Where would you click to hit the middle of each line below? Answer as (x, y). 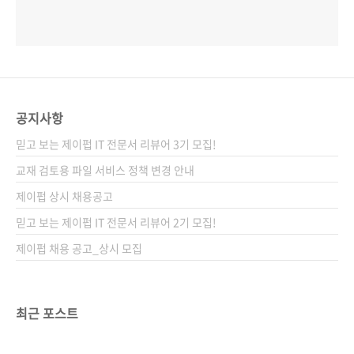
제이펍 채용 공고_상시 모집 (79, 249)
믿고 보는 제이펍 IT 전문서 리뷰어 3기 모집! (116, 144)
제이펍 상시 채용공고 (64, 196)
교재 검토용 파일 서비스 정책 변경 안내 (105, 170)
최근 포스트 (47, 313)
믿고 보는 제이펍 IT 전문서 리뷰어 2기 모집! (116, 222)
